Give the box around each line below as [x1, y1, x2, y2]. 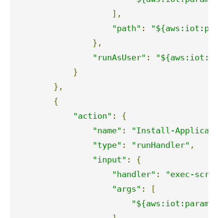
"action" [73, 110, 112, 121]
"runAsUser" [92, 52, 146, 62]
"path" [112, 23, 141, 33]
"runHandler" [131, 140, 190, 150]
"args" [112, 183, 141, 194]
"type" [92, 140, 122, 150]
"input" [92, 154, 127, 164]
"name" [92, 125, 122, 135]
